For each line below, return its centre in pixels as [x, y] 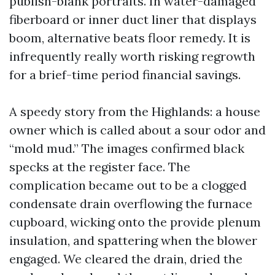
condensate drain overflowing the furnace [131, 203]
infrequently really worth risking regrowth [132, 56]
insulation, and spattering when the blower [133, 240]
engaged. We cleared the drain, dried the [126, 259]
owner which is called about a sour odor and [137, 130]
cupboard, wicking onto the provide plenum [135, 222]
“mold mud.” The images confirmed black [127, 148]
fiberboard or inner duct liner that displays [133, 19]
